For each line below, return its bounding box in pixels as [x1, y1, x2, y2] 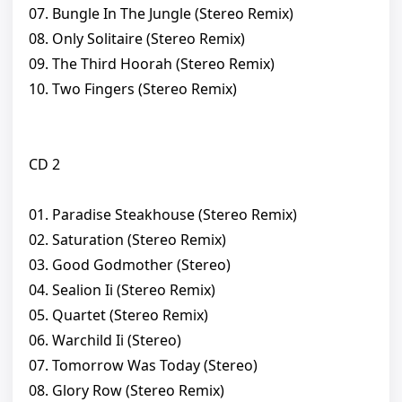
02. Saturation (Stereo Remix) [29, 230, 226, 250]
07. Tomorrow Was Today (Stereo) [29, 355, 258, 376]
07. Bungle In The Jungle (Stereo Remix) [29, 4, 293, 24]
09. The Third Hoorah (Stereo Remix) [29, 54, 275, 74]
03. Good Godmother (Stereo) [29, 255, 231, 275]
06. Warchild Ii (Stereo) [29, 330, 181, 351]
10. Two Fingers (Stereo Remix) [29, 79, 237, 100]
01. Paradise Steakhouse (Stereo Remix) [29, 205, 297, 225]
